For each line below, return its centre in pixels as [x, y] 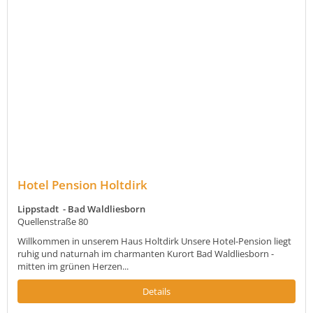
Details [156, 292]
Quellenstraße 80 [53, 222]
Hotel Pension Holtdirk [82, 185]
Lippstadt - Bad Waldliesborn [81, 209]
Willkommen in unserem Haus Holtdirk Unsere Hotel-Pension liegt [154, 241]
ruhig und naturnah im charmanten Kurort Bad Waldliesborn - [146, 254]
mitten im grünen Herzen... [73, 267]
